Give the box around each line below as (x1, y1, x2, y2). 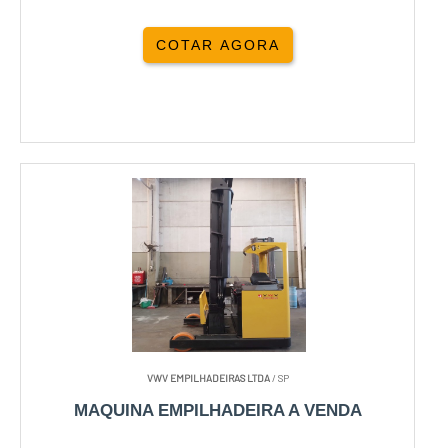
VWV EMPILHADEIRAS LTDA (146, 372, 270, 385)
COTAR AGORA (155, 37, 280, 54)
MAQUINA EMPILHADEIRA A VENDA (73, 401, 362, 421)
